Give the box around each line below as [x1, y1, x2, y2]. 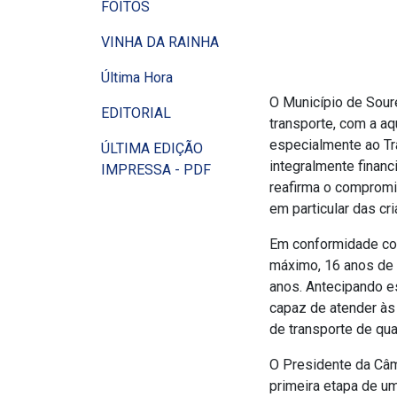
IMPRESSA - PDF [101, 161, 211, 179]
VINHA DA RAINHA [101, 34, 219, 51]
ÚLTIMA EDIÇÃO [101, 140, 203, 158]
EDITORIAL [101, 105, 171, 122]
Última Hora [101, 69, 173, 87]
